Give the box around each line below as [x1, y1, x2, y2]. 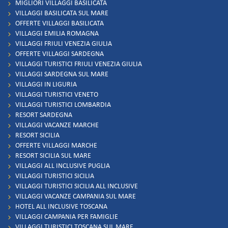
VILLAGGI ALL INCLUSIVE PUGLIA [15, 162, 110, 170]
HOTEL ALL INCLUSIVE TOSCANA [15, 203, 107, 211]
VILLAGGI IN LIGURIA [15, 81, 77, 89]
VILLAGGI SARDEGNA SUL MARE [15, 71, 108, 79]
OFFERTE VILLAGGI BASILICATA [15, 20, 104, 28]
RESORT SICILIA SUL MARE [15, 152, 91, 160]
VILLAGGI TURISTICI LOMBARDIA [15, 101, 111, 109]
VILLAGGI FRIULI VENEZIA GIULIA [15, 40, 112, 48]
